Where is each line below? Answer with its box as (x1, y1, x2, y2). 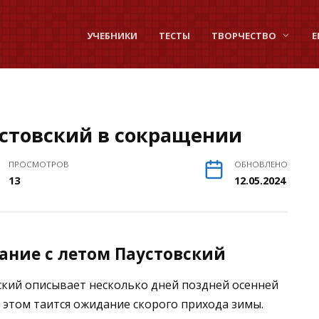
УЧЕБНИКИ (87, 28, 138, 42)
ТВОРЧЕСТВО (211, 28, 277, 42)
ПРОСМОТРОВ (8, 158, 69, 169)
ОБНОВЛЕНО (234, 158, 288, 169)
